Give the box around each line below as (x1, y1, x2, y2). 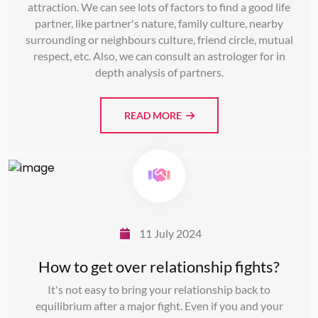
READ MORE (124, 109, 186, 122)
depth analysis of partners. (94, 65, 224, 79)
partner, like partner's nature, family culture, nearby (35, 16, 283, 31)
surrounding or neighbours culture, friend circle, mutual (25, 33, 293, 47)
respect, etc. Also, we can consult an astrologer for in (33, 49, 285, 63)
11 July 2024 (137, 226, 202, 241)
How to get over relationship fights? (38, 257, 280, 277)
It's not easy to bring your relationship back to (48, 283, 270, 297)
